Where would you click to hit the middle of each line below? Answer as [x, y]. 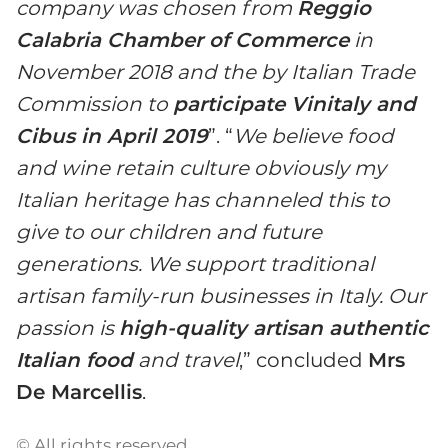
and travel [186, 360]
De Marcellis [79, 392]
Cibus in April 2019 [112, 136]
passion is [67, 328]
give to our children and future [169, 232]
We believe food [313, 136]
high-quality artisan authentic [274, 328]
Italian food [74, 360]
